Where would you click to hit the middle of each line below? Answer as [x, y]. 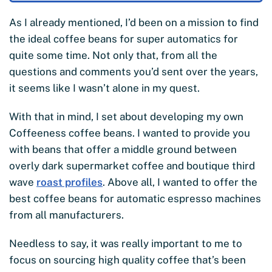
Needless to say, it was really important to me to [126, 244]
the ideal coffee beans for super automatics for [124, 39]
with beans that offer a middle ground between [123, 150]
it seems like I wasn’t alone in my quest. [106, 88]
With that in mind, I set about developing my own [126, 117]
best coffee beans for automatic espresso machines [135, 199]
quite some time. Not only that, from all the [113, 56]
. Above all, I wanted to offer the [180, 182]
